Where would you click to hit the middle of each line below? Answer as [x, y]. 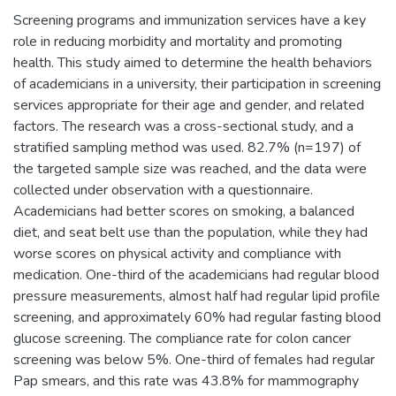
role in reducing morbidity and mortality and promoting [178, 41]
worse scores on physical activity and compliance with [177, 253]
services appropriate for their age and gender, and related [189, 105]
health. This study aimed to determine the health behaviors [193, 62]
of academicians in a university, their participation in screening [197, 84]
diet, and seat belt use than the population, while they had [190, 232]
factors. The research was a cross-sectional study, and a [183, 126]
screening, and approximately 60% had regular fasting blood [197, 317]
